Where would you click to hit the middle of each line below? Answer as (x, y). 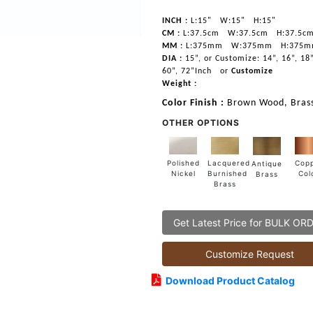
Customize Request (249, 254)
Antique (267, 163)
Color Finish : (195, 103)
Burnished (228, 173)
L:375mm (203, 46)
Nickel (183, 174)
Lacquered (229, 162)
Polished (183, 163)
